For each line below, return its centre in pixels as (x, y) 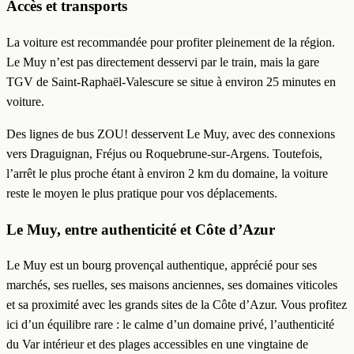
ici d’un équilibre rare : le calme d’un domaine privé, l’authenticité (170, 325)
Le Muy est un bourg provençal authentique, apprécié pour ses (162, 265)
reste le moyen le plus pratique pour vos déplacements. (142, 193)
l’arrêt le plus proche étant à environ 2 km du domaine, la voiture (167, 173)
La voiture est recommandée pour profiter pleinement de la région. (171, 42)
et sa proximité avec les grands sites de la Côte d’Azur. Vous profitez (177, 305)
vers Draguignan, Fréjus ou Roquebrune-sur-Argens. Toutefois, (164, 153)
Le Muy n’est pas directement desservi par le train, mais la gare (163, 62)
